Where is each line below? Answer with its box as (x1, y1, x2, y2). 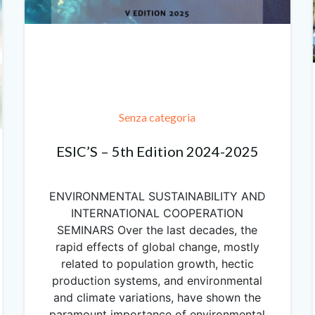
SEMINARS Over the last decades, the (57, 222, 258, 237)
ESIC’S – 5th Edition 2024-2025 (56, 142, 259, 160)
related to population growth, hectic (60, 256, 254, 271)
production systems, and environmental (52, 273, 263, 288)
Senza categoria (119, 110, 196, 124)
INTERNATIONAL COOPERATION (71, 205, 244, 220)
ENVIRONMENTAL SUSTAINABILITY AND (49, 188, 266, 203)
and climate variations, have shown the (53, 290, 262, 304)
